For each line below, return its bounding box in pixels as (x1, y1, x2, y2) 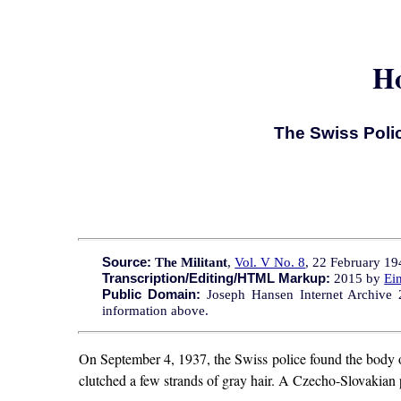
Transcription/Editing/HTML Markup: (102, 270, 331, 286)
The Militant (155, 254, 228, 269)
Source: (102, 254, 152, 269)
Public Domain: (102, 286, 201, 302)
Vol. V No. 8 (235, 254, 306, 269)
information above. (102, 303, 209, 318)
